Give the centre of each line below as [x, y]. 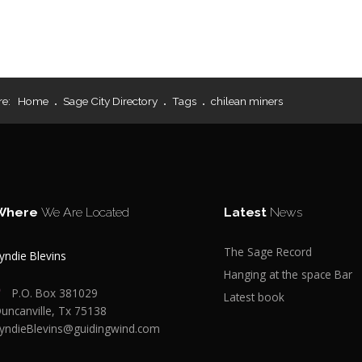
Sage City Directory [111, 101]
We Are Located [86, 212]
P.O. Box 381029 [55, 293]
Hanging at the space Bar [288, 274]
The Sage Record [268, 252]
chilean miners [247, 101]
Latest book [255, 297]
